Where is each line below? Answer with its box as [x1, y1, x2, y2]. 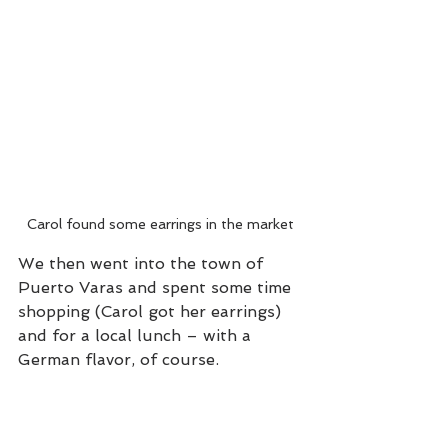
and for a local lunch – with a [18, 325, 256, 345]
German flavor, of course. [18, 349, 219, 369]
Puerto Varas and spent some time [18, 277, 296, 297]
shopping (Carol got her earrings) [18, 301, 286, 321]
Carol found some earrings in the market [26, 215, 294, 232]
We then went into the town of [18, 253, 268, 273]
